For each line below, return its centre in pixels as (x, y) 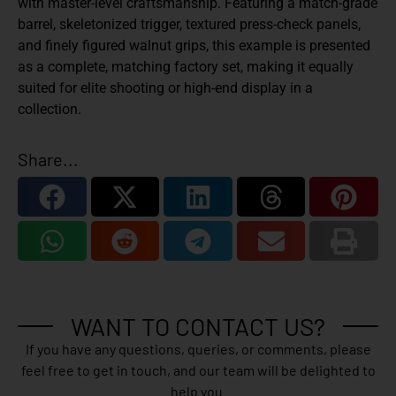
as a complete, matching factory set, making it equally (186, 67)
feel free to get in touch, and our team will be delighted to (198, 370)
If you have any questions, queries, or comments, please (198, 349)
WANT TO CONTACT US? (198, 327)
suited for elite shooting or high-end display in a (165, 88)
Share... (48, 160)
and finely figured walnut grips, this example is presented (194, 46)
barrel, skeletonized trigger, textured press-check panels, (189, 25)
